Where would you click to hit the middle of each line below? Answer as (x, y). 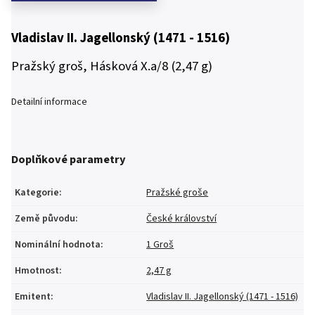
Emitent (33, 296)
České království (182, 218)
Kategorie (37, 192)
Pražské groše (178, 192)
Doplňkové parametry (69, 160)
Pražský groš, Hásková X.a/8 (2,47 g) (112, 66)
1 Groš (160, 244)
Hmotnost (37, 270)
